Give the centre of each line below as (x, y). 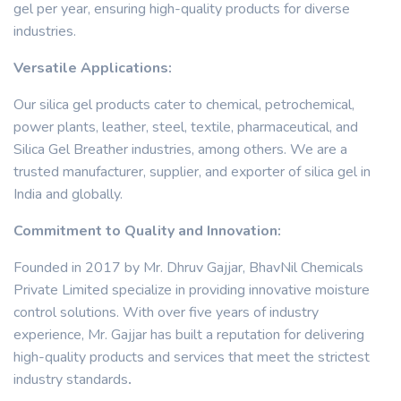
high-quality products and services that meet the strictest (192, 357)
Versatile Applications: (93, 68)
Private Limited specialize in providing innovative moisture (192, 290)
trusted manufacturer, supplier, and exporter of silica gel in (192, 172)
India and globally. (68, 194)
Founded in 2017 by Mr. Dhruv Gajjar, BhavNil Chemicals (188, 268)
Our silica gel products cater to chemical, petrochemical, (184, 105)
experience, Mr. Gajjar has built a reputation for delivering (189, 335)
